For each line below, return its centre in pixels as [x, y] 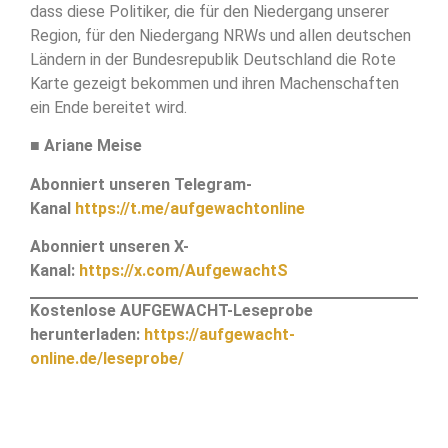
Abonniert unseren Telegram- [141, 184]
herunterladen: [87, 335]
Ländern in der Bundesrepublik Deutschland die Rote [213, 59]
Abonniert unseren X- [109, 247]
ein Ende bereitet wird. [108, 107]
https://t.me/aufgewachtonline [190, 208]
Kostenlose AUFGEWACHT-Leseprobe [171, 311]
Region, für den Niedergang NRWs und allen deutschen [220, 35]
